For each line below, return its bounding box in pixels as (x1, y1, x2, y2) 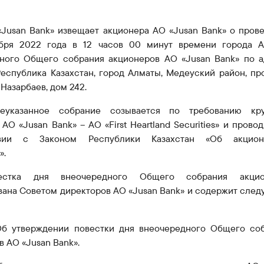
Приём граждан (41, 18, 115, 31)
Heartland (130, 118, 171, 131)
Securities (174, 118, 216, 131)
